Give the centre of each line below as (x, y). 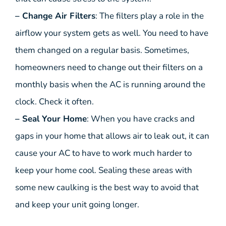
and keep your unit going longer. (77, 205)
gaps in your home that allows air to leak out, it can (112, 136)
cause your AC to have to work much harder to (103, 153)
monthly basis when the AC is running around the (110, 85)
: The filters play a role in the (150, 16)
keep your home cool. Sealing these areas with (104, 171)
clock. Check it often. (54, 102)
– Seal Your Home (51, 119)
